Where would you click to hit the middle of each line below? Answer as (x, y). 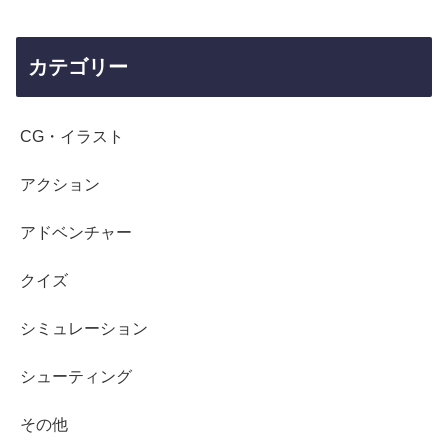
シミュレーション (84, 329)
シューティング (76, 377)
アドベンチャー (76, 233)
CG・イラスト (72, 137)
